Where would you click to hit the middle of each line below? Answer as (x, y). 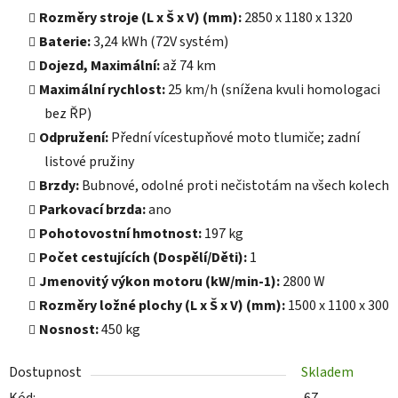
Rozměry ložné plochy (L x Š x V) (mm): (163, 306)
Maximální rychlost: (103, 90)
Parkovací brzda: (94, 210)
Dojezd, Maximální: (101, 66)
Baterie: (66, 42)
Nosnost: (70, 330)
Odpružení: (75, 138)
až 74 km (189, 66)
